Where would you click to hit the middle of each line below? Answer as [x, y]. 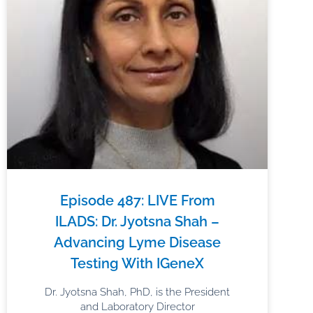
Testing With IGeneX [138, 263]
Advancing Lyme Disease [138, 242]
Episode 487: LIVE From [137, 200]
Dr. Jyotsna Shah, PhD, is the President [138, 292]
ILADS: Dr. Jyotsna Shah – [138, 221]
